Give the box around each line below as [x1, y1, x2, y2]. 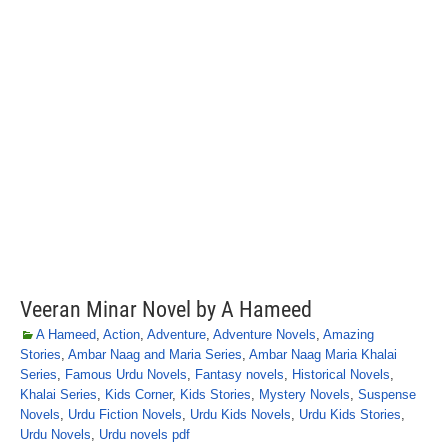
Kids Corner [105, 387, 172, 402]
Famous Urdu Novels [65, 367, 187, 382]
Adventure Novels [213, 327, 316, 342]
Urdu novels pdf [99, 427, 190, 442]
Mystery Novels [259, 387, 350, 402]
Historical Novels [292, 367, 390, 382]
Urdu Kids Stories [299, 407, 401, 422]
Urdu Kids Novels [190, 407, 291, 422]
